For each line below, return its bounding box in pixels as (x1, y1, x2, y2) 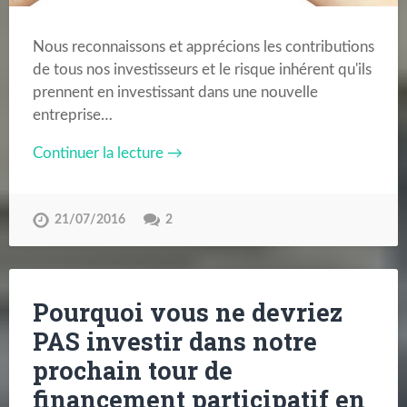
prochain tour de (32, 354, 233, 387)
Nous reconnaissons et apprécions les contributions (32, 38, 374, 55)
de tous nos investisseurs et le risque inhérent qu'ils (32, 61, 372, 77)
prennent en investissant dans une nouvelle (32, 84, 318, 100)
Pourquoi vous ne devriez (32, 296, 342, 329)
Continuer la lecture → (32, 144, 183, 161)
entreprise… (32, 106, 113, 123)
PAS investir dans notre (32, 325, 317, 358)
